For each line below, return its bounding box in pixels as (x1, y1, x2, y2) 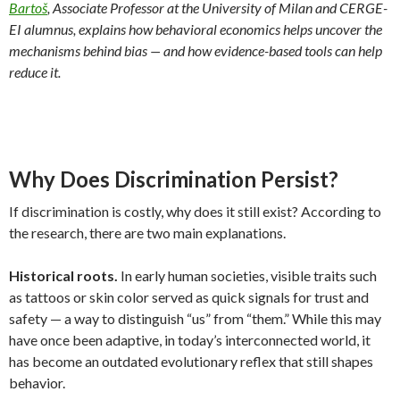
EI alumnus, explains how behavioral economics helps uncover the (9, 21, 382, 37)
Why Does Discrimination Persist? (9, 166, 338, 192)
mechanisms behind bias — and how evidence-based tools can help (9, 42, 382, 59)
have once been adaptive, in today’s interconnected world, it (9, 331, 371, 348)
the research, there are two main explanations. (9, 224, 286, 241)
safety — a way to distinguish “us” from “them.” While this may (9, 310, 381, 327)
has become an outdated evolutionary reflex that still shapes (9, 353, 373, 370)
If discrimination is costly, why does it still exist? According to (9, 203, 381, 220)
